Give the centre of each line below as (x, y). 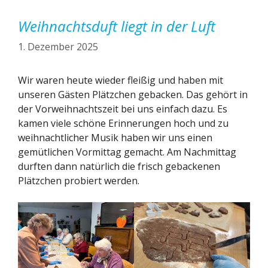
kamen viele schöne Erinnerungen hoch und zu (123, 124)
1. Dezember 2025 (58, 47)
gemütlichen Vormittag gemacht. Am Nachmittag (127, 152)
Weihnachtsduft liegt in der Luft (117, 26)
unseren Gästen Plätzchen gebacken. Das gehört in (133, 95)
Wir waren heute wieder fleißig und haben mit (121, 80)
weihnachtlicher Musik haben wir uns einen (115, 138)
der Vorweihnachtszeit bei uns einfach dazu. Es (123, 109)
